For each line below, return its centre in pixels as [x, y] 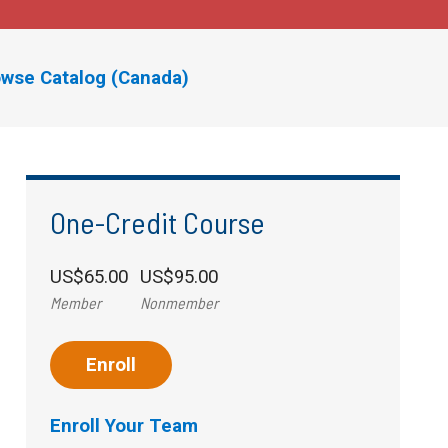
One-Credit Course [157, 222]
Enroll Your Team [123, 426]
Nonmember [178, 302]
